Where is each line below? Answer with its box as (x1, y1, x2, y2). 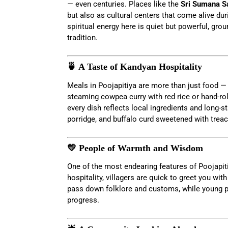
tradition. (67, 33, 98, 42)
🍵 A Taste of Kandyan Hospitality (67, 62, 202, 72)
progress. (67, 195, 99, 205)
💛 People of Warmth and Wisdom (67, 143, 203, 154)
